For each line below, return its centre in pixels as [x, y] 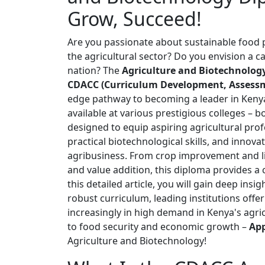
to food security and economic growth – [158, 227]
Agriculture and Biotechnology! [137, 241]
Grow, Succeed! [135, 19]
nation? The [95, 71]
